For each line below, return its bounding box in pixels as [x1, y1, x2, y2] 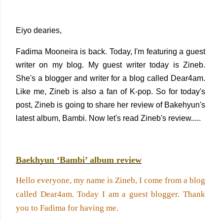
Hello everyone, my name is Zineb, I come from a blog [16, 176, 205, 185]
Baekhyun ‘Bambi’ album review [16, 155, 142, 165]
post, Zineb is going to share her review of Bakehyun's [16, 101, 205, 109]
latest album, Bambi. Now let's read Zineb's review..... [16, 114, 201, 122]
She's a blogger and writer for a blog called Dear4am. [16, 74, 205, 82]
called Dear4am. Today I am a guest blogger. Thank [16, 189, 205, 199]
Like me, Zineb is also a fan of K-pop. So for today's [16, 87, 205, 96]
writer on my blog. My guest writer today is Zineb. [16, 61, 205, 69]
